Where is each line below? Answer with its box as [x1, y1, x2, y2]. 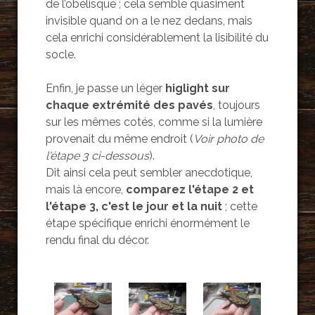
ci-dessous [91, 148, 149, 162]
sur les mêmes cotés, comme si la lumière [45, 115, 262, 129]
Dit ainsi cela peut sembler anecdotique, [45, 165, 252, 179]
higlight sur [162, 81, 230, 95]
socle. [45, 47, 76, 61]
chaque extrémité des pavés [45, 98, 213, 112]
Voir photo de [193, 131, 264, 146]
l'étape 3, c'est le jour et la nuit [45, 199, 222, 213]
